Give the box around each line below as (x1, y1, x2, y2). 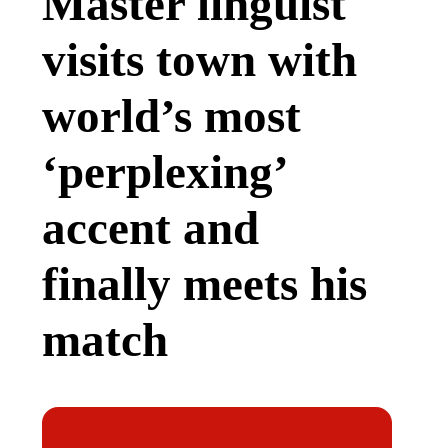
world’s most (42, 90, 301, 143)
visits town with (42, 34, 357, 87)
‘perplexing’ (42, 146, 286, 199)
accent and (42, 202, 259, 255)
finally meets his (42, 258, 367, 311)
